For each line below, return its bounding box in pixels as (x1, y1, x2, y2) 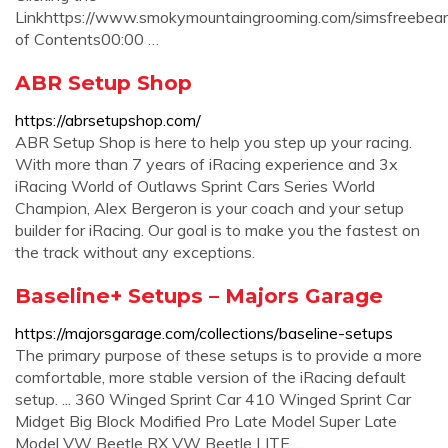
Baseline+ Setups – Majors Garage (15, 283, 383, 308)
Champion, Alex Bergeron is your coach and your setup (15, 198, 404, 218)
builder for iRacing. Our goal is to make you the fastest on (15, 220, 420, 240)
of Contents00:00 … (15, 29, 159, 49)
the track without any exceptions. (15, 242, 255, 262)
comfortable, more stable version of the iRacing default (15, 367, 406, 387)
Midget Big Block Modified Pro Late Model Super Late (15, 411, 397, 431)
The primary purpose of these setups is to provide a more (15, 345, 422, 365)
